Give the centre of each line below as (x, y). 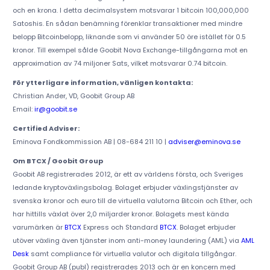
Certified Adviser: (46, 129)
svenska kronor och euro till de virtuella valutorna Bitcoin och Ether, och (132, 201)
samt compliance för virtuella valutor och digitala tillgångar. (132, 254)
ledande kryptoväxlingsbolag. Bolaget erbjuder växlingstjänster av (125, 188)
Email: (23, 109)
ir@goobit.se (55, 109)
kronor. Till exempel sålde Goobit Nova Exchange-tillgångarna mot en (130, 50)
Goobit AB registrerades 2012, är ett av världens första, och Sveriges (128, 174)
